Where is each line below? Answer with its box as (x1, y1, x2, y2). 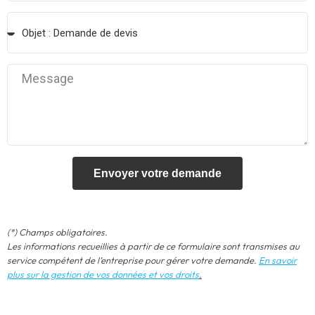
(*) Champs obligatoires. (7, 226, 108, 238)
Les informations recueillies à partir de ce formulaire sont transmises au (7, 240, 300, 252)
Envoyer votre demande (94, 167, 221, 179)
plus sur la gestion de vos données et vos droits (7, 269, 199, 280)
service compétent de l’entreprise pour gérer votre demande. (7, 255, 259, 266)
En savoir (259, 255, 297, 266)
